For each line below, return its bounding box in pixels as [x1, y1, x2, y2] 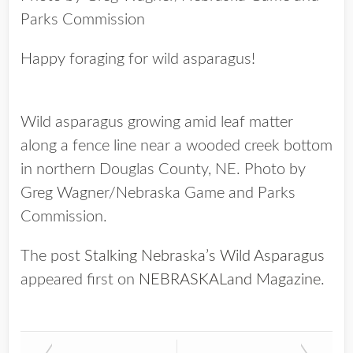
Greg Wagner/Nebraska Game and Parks [20, 185, 295, 201]
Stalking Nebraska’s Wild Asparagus [84, 248, 325, 264]
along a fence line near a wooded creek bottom [20, 138, 333, 154]
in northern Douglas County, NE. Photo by [20, 162, 306, 177]
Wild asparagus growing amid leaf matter [20, 114, 293, 130]
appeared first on [20, 272, 139, 288]
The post [20, 248, 84, 264]
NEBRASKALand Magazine [139, 272, 321, 288]
